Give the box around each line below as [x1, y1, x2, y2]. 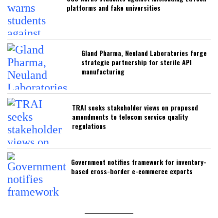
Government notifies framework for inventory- [71, 156, 206, 167]
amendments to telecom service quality [72, 111, 188, 122]
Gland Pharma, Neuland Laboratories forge [81, 47, 207, 58]
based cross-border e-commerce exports [71, 165, 193, 176]
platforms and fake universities [67, 2, 161, 13]
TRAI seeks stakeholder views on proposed [72, 102, 198, 112]
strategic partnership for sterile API [81, 56, 192, 67]
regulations [72, 120, 106, 131]
